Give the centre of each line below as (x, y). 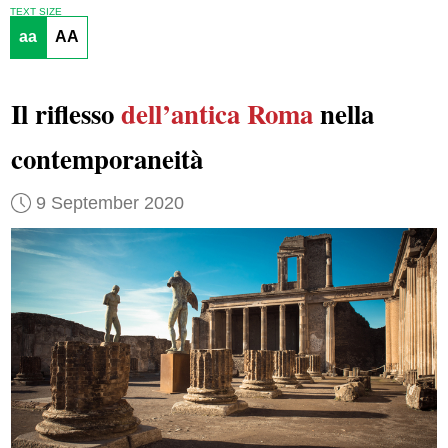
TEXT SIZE (35, 11)
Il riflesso (65, 114)
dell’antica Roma (216, 114)
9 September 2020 (109, 202)
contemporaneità (106, 159)
